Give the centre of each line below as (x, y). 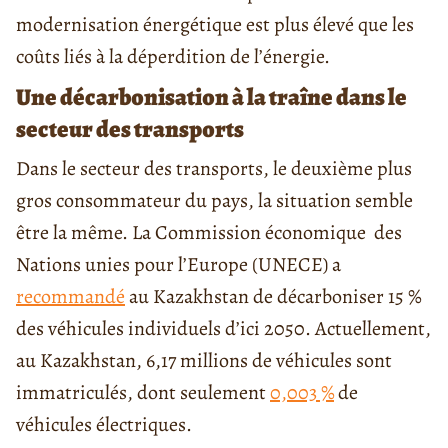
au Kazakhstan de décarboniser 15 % (273, 297)
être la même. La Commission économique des (209, 233)
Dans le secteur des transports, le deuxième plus (214, 169)
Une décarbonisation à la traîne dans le (211, 97)
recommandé (70, 297)
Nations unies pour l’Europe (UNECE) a (178, 265)
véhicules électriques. (104, 425)
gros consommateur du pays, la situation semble (214, 201)
